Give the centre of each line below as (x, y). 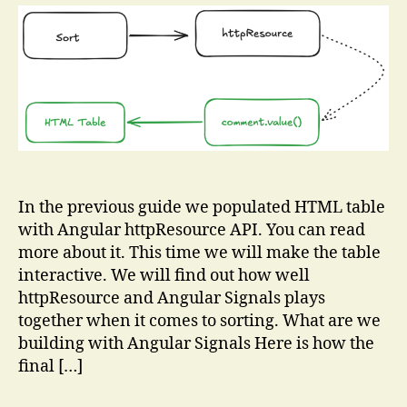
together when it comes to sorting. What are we (199, 321)
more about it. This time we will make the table (199, 253)
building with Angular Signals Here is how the (196, 343)
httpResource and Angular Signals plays (172, 298)
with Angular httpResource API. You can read (192, 230)
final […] (50, 366)
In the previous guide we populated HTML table (202, 207)
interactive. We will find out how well (164, 275)
